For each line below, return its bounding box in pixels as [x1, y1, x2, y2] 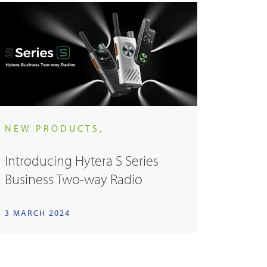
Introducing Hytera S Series [4, 151, 159, 170]
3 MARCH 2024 [4, 207, 70, 218]
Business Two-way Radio [4, 170, 142, 188]
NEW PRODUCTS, [4, 122, 104, 135]
